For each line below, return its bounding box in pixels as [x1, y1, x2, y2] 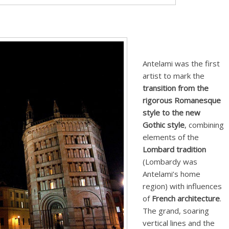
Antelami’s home [143, 168, 200, 179]
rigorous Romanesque [143, 95, 221, 105]
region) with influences [143, 180, 222, 191]
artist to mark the [143, 70, 204, 81]
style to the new [143, 107, 200, 118]
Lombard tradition [143, 144, 206, 154]
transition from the [143, 82, 209, 93]
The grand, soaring [143, 205, 209, 216]
